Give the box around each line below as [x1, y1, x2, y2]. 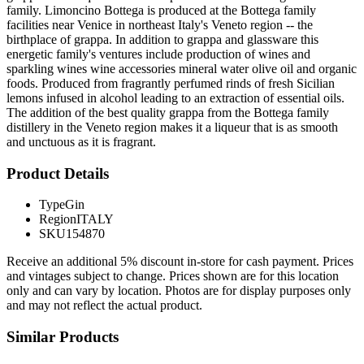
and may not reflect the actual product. [6, 298, 202, 313]
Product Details [6, 164, 109, 182]
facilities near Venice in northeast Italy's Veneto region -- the [6, 17, 313, 32]
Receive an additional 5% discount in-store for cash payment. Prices [6, 254, 353, 269]
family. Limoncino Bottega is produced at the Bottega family [6, 2, 316, 17]
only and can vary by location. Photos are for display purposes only [6, 284, 351, 298]
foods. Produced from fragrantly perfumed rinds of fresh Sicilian [6, 76, 335, 90]
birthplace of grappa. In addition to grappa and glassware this [6, 32, 318, 46]
